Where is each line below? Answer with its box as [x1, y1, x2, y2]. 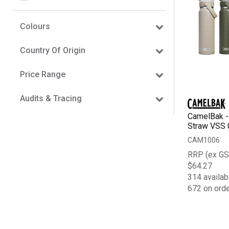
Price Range [20, 69, 65, 79]
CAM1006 [187, 135, 220, 144]
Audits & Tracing [20, 93, 82, 103]
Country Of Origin [20, 45, 85, 55]
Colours [20, 21, 50, 31]
